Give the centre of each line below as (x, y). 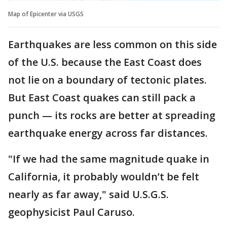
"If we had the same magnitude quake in (109, 159)
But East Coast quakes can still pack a (102, 97)
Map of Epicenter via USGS (46, 14)
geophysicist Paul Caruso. (71, 212)
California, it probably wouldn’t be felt (104, 176)
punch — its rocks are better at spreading (112, 115)
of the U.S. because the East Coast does (105, 62)
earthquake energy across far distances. (108, 133)
